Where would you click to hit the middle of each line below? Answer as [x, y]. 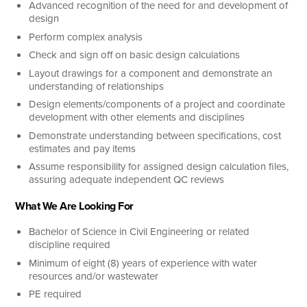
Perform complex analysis [86, 37]
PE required [56, 294]
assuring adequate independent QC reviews [127, 180]
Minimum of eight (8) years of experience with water [143, 263]
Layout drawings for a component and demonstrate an [151, 73]
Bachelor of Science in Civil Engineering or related [139, 232]
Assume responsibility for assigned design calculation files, [159, 167]
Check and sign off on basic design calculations [135, 55]
